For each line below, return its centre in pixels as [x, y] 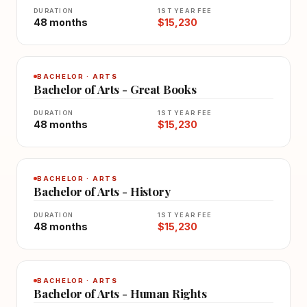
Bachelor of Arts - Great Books [115, 89]
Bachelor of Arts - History [102, 191]
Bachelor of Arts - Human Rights [120, 293]
